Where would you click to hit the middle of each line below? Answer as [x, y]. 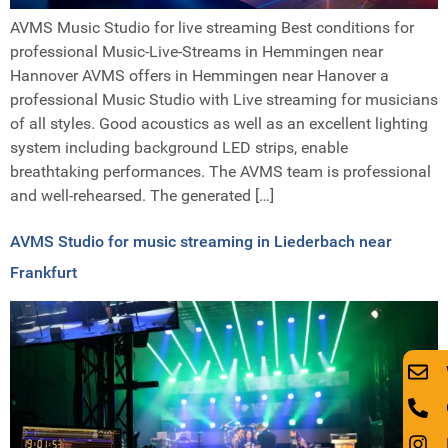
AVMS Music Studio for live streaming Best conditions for [212, 28]
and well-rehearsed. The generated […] [142, 196]
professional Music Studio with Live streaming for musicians [224, 100]
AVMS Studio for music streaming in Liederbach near [201, 241]
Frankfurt [43, 272]
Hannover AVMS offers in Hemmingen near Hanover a [199, 76]
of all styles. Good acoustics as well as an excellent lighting [219, 124]
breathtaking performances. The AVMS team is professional [220, 172]
